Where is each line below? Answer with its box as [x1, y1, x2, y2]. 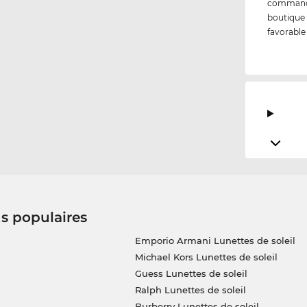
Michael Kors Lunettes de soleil [134, 251, 278, 263]
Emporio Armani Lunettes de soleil [134, 235, 295, 247]
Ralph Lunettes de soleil [134, 284, 246, 296]
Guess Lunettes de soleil [134, 268, 247, 280]
